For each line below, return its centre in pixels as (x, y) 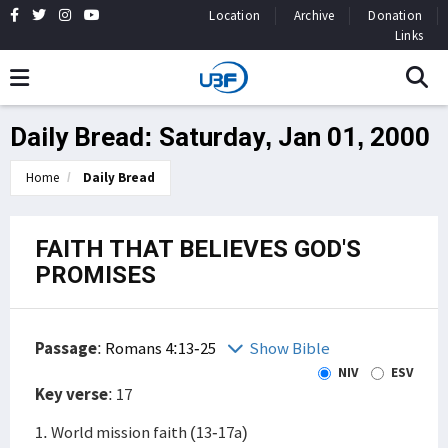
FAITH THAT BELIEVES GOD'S (198, 249)
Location (234, 15)
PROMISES (95, 275)
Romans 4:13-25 (162, 348)
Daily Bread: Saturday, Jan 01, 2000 (220, 137)
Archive (314, 15)
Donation (395, 15)
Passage (66, 348)
